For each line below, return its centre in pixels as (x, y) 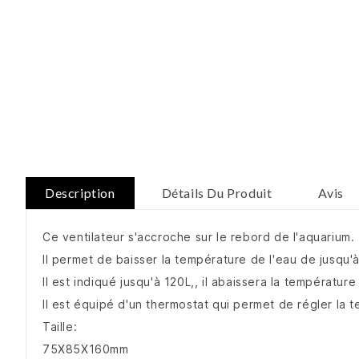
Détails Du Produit (217, 193)
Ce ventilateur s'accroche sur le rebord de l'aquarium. (199, 237)
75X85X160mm (86, 349)
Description (80, 193)
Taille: (60, 327)
